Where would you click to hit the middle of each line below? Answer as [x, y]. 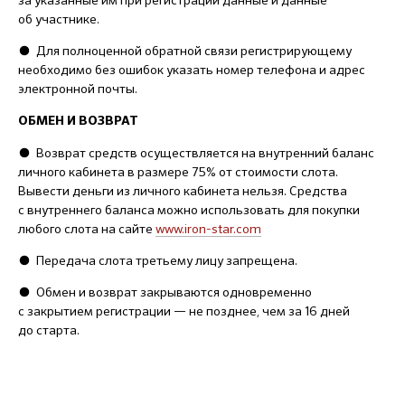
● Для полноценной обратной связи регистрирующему [185, 51]
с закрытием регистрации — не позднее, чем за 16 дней [184, 311]
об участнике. [59, 19]
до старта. [49, 330]
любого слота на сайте [87, 229]
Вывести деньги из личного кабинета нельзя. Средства [183, 191]
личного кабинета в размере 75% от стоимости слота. [178, 172]
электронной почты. [78, 89]
